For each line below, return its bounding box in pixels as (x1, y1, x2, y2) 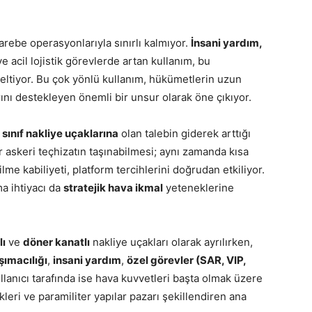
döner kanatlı (23, 235, 90, 249)
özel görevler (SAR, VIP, (127, 253, 246, 267)
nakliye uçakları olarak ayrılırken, (90, 235, 253, 249)
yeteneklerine (163, 181, 234, 194)
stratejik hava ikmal (63, 181, 163, 194)
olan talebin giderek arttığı (118, 127, 251, 140)
